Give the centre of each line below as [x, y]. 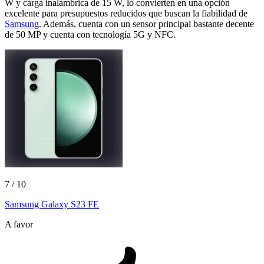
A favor [19, 225]
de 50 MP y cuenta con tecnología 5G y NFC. [90, 35]
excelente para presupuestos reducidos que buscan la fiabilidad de [126, 14]
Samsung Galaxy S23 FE [52, 204]
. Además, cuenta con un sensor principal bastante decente [146, 24]
